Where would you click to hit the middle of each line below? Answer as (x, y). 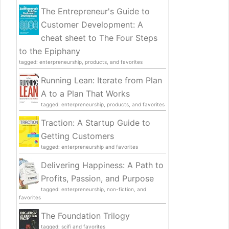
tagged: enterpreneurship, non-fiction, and (94, 189)
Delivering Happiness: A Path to (102, 165)
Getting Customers (77, 136)
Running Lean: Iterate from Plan (101, 81)
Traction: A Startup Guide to (96, 123)
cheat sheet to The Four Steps (99, 38)
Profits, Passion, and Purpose (97, 179)
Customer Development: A (92, 25)
